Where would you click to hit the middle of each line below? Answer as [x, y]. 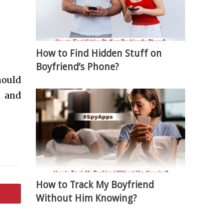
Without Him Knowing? [87, 198]
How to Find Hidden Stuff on [99, 53]
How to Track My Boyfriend [95, 185]
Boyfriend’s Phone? [78, 67]
